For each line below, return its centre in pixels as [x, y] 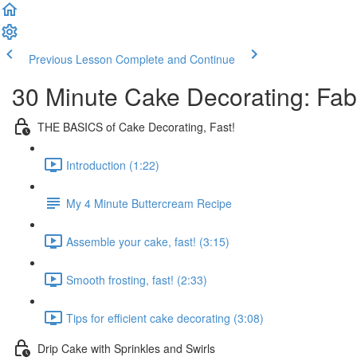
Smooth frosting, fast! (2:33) [137, 279]
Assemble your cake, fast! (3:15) [148, 241]
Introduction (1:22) [113, 165]
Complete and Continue [175, 59]
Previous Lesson [71, 59]
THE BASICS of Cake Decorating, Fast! [136, 126]
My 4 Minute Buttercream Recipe [149, 203]
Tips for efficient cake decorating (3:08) [165, 318]
